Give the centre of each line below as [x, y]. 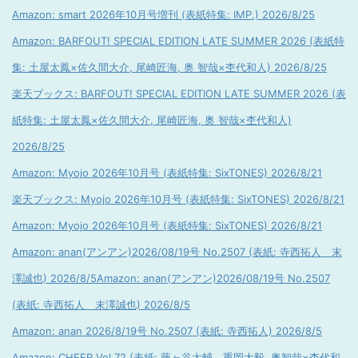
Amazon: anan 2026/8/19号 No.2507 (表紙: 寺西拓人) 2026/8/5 [167, 331]
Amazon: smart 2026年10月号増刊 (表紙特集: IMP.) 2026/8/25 [163, 14]
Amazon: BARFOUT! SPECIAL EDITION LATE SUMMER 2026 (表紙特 [178, 41]
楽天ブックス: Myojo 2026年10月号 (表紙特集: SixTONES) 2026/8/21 [178, 199]
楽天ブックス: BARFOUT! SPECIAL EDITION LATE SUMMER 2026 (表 [179, 93]
